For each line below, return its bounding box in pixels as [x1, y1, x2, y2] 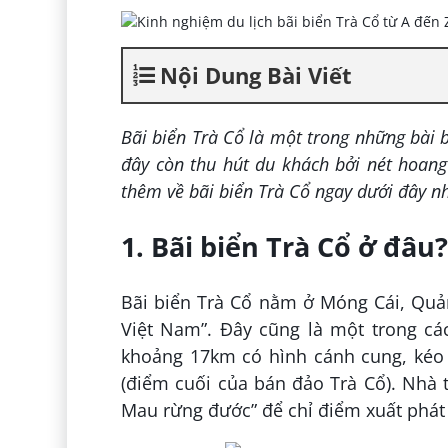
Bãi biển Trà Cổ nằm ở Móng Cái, [120, 290, 412, 315]
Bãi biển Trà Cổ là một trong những [120, 124, 410, 149]
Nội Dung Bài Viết [159, 59, 352, 90]
